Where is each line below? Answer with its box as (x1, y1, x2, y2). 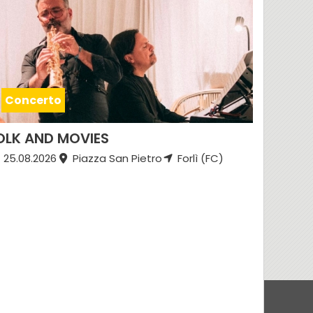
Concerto (5, 92, 61, 109)
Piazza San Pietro (69, 151, 162, 166)
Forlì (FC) (175, 151, 224, 166)
